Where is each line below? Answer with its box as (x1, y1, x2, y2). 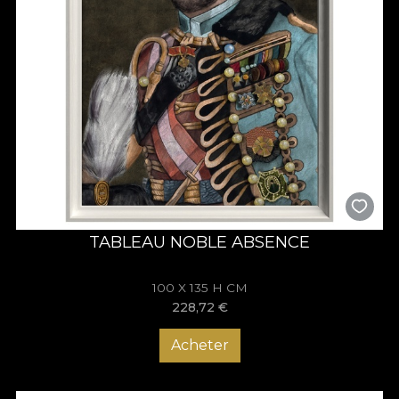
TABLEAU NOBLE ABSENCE (89, 232, 310, 252)
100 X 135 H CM (151, 281, 248, 296)
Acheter (170, 337, 229, 354)
